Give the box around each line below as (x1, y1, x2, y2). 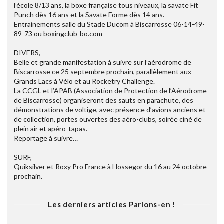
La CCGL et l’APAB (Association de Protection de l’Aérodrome (14, 86, 207, 95)
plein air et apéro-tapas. (14, 124, 87, 133)
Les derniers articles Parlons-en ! (48, 200, 176, 209)
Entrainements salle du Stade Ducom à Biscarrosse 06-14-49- (14, 20, 205, 29)
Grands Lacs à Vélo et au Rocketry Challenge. (14, 77, 155, 86)
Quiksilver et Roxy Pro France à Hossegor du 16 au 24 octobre (14, 162, 207, 171)
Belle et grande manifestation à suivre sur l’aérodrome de (14, 58, 191, 67)
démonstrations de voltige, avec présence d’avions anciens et (14, 105, 206, 114)
